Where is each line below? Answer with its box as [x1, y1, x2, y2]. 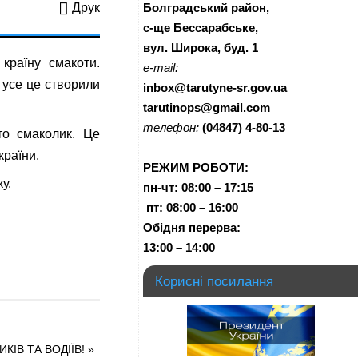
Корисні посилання [155, 274, 273, 288]
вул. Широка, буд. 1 [143, 41, 258, 54]
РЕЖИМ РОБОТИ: [143, 161, 249, 174]
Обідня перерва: [143, 221, 241, 234]
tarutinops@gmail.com [143, 101, 270, 114]
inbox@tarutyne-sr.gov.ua [143, 81, 287, 94]
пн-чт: [143, 181, 178, 194]
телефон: [143, 121, 199, 134]
